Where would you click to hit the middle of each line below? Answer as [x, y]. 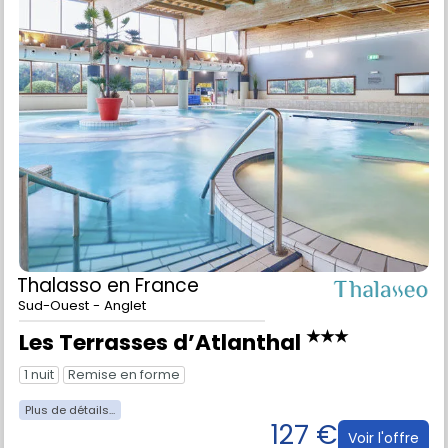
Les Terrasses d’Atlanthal [162, 392]
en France [153, 335]
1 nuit [39, 425]
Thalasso [62, 335]
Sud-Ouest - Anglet [82, 355]
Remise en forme [124, 425]
